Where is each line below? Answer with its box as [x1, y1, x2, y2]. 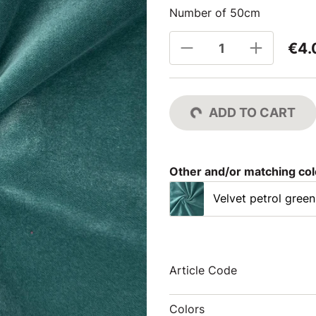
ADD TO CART [209, 105, 296, 120]
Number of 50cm [169, 6, 260, 20]
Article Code [169, 263, 237, 277]
